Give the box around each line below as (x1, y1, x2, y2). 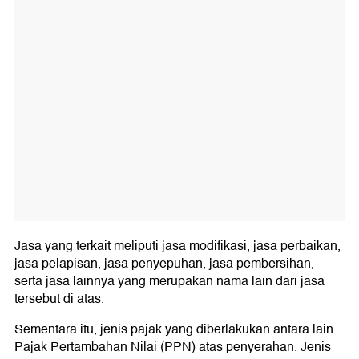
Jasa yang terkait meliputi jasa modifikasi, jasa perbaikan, (14, 236, 341, 257)
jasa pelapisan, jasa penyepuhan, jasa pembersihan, (14, 253, 314, 275)
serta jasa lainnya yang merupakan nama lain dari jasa (14, 271, 325, 292)
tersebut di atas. (14, 288, 104, 310)
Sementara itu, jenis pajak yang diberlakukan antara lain (14, 319, 333, 341)
